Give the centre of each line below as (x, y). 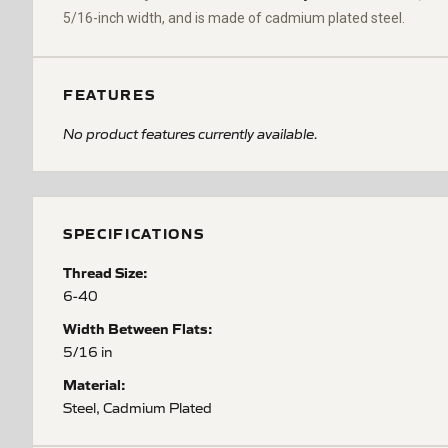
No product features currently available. (190, 133)
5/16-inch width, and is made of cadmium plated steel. (234, 18)
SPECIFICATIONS (134, 233)
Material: (94, 384)
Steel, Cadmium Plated (137, 407)
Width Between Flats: (138, 328)
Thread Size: (105, 272)
